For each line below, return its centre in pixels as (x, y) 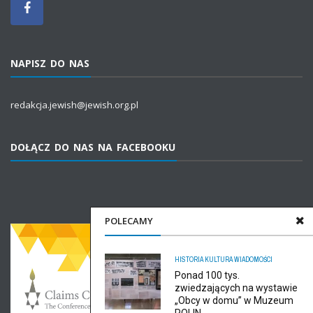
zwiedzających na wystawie (236, 288)
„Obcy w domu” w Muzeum (234, 300)
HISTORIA (189, 260)
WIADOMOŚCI (253, 260)
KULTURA (219, 260)
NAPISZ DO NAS (50, 63)
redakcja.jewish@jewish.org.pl (74, 104)
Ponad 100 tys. (207, 275)
